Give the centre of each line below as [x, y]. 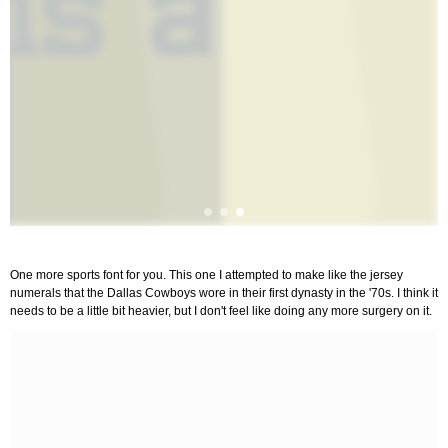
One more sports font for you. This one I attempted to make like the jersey [206, 275]
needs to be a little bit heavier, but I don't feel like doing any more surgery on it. [221, 311]
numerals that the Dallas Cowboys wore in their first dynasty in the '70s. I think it [224, 293]
